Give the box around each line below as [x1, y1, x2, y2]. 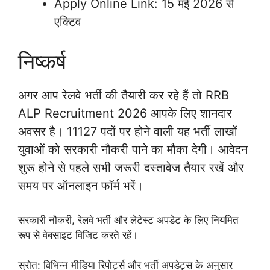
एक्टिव [54, 14, 81, 29]
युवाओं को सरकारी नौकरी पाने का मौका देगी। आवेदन [18, 142, 248, 157]
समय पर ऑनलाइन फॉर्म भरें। [18, 178, 143, 193]
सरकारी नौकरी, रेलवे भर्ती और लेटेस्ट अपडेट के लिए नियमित [18, 213, 239, 226]
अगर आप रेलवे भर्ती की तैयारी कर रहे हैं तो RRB [18, 87, 229, 102]
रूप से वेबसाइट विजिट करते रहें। [18, 228, 138, 241]
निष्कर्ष [18, 48, 66, 74]
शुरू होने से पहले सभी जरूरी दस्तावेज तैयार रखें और [18, 160, 244, 175]
